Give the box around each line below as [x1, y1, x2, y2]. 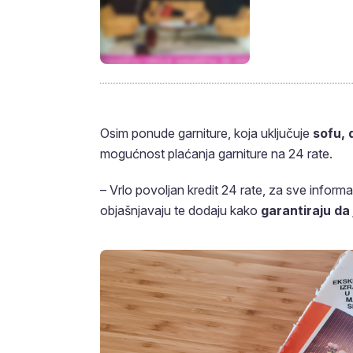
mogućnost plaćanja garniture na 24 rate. [100, 145, 333, 162]
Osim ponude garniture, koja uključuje [100, 124, 313, 141]
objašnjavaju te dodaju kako [100, 202, 261, 218]
